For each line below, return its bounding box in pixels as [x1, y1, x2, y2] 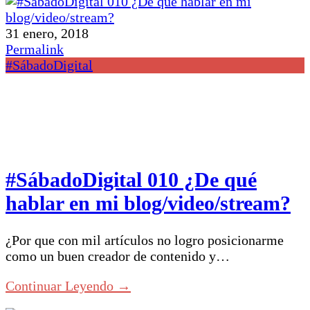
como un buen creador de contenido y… [6, 248, 230, 264]
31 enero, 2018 [6, 26, 89, 42]
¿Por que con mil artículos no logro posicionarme [6, 232, 284, 248]
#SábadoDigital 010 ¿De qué [6, 168, 257, 192]
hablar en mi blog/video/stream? [6, 192, 291, 215]
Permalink [6, 42, 64, 57]
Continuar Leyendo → [6, 277, 131, 293]
